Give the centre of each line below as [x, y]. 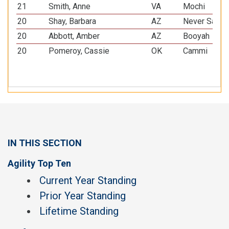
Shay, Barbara [73, 21]
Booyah [197, 36]
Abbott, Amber [74, 36]
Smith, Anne [70, 6]
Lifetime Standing [79, 211]
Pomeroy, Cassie [79, 51]
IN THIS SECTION [45, 143]
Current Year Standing [88, 180]
